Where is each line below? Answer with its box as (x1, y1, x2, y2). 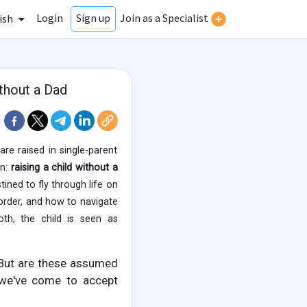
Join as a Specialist (120, 11, 208, 25)
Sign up (76, 11, 110, 25)
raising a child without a (10, 162, 118, 174)
